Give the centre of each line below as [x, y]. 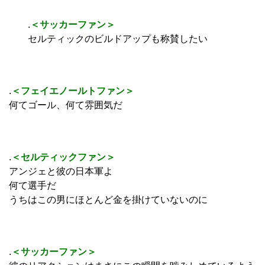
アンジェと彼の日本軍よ [61, 171]
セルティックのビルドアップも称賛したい [108, 38]
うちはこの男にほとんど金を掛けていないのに [108, 199]
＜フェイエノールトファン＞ [73, 91]
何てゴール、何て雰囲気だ [66, 105]
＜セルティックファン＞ [63, 157]
